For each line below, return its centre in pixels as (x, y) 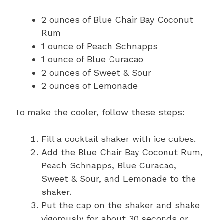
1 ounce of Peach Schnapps (99, 46)
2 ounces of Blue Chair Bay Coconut (117, 20)
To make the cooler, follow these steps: (100, 112)
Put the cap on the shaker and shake (121, 205)
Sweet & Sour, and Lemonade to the (119, 179)
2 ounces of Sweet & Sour (96, 73)
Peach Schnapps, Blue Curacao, (109, 165)
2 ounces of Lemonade (89, 86)
